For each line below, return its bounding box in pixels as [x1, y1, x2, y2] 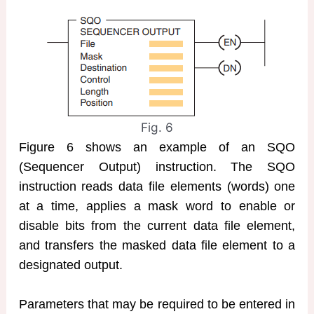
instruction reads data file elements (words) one [18, 179, 296, 193]
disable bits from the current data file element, [18, 218, 296, 233]
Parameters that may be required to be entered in [18, 297, 296, 312]
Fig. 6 [141, 119, 173, 135]
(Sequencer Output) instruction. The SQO [18, 159, 296, 174]
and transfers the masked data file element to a [18, 238, 296, 252]
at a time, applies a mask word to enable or [18, 198, 296, 213]
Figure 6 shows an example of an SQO [18, 139, 296, 154]
